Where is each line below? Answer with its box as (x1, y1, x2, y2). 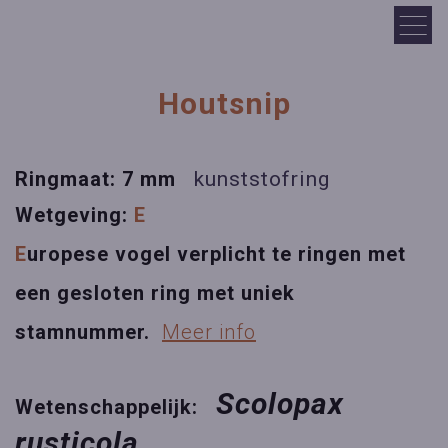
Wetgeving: (15, 203, 134, 227)
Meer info (162, 320, 256, 344)
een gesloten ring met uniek (15, 281, 295, 305)
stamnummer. (15, 320, 156, 344)
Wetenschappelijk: (15, 395, 210, 419)
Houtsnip (157, 86, 291, 121)
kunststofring (194, 167, 330, 191)
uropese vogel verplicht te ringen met (27, 242, 412, 266)
